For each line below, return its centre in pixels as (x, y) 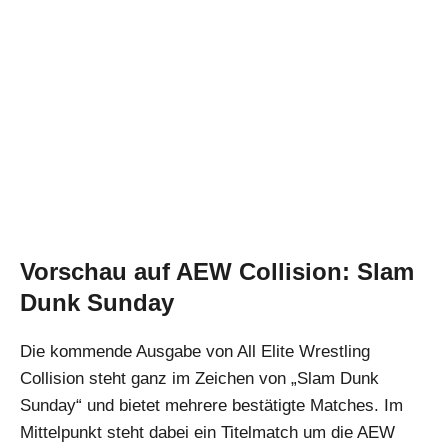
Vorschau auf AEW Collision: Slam (217, 272)
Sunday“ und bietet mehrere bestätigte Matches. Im (211, 406)
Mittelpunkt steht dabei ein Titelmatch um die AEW (207, 433)
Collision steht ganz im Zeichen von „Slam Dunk (199, 379)
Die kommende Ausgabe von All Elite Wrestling (195, 352)
